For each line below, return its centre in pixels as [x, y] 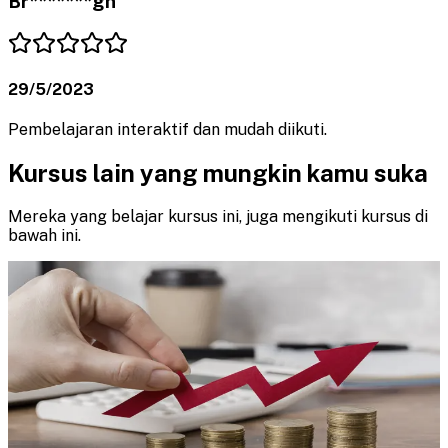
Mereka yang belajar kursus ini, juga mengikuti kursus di [218, 217]
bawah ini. [44, 236]
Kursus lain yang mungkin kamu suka [218, 173]
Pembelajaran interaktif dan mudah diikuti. [167, 130]
